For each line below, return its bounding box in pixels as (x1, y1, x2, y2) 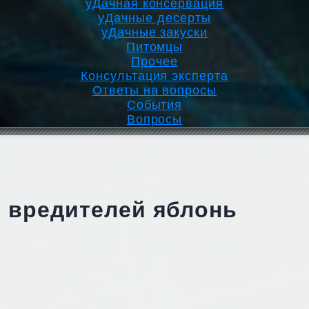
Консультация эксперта (80, 69, 229, 83)
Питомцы (126, 40, 183, 54)
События (126, 98, 183, 112)
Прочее (131, 54, 178, 68)
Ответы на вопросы (92, 83, 217, 97)
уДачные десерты (98, 11, 211, 25)
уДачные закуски (101, 26, 208, 39)
